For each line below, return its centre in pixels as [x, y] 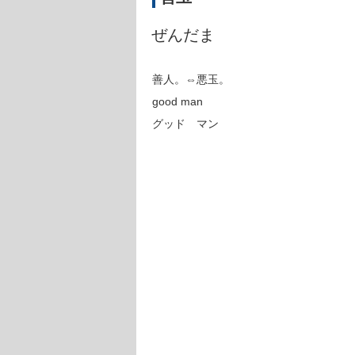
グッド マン [185, 124]
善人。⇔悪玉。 [191, 79]
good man [177, 101]
